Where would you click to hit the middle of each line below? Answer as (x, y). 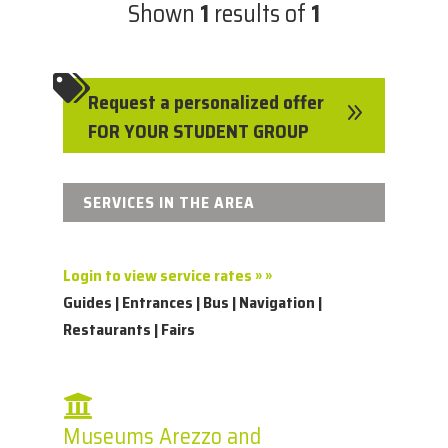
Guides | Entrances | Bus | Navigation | (192, 302)
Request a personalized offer (205, 102)
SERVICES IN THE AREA (168, 202)
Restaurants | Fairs (128, 329)
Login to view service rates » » (167, 275)
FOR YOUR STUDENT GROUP (198, 131)
